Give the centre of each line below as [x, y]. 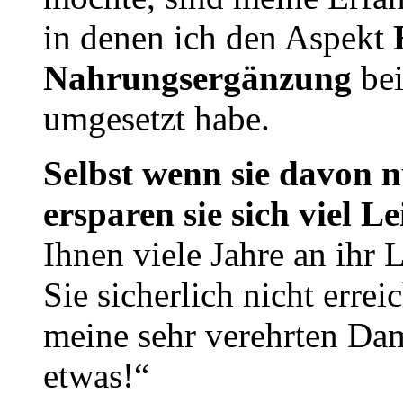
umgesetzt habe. [157, 119]
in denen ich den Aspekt [214, 38]
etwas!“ [96, 376]
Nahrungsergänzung [197, 78]
